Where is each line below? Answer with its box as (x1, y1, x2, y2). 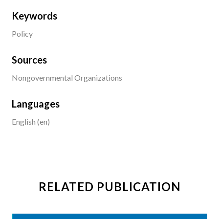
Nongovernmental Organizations (12, 73, 122, 83)
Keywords (12, 10, 57, 22)
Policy (12, 29, 33, 39)
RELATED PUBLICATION (38, 179, 181, 194)
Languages (12, 98, 60, 110)
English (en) (12, 117, 50, 127)
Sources (12, 54, 47, 66)
